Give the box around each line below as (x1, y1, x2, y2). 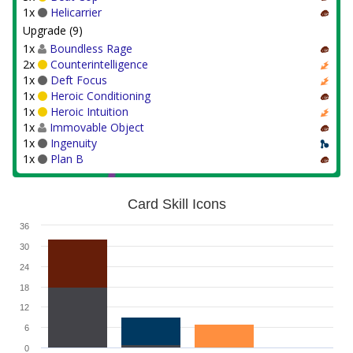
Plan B (50, 151, 84, 166)
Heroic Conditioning (50, 88, 150, 103)
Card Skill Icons (127, 196, 226, 212)
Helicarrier (50, 5, 102, 20)
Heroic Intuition (50, 104, 128, 119)
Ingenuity (50, 136, 97, 150)
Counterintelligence (50, 57, 148, 72)
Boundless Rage (50, 41, 132, 56)
